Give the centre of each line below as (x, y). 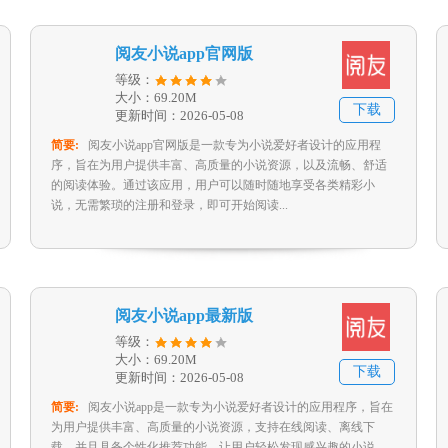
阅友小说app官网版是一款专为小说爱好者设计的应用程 (234, 145)
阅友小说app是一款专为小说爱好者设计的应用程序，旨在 (240, 407)
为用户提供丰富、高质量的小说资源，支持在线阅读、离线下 (213, 427)
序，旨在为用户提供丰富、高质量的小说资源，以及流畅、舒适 (219, 165)
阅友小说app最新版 (184, 315)
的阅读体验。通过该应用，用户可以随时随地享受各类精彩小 (213, 185)
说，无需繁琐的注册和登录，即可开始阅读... (169, 205)
